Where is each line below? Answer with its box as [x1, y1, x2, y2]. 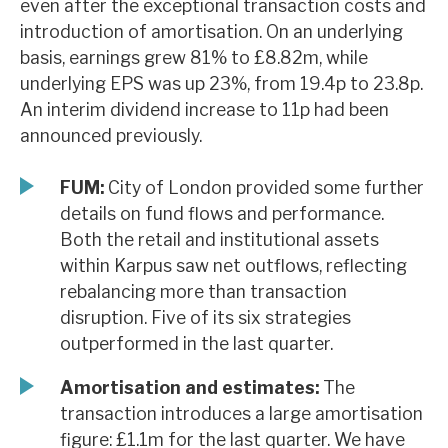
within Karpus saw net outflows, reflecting [60, 255, 407, 277]
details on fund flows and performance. [60, 203, 384, 225]
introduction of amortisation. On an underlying [20, 21, 403, 42]
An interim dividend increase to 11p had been [20, 99, 389, 120]
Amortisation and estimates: [60, 376, 319, 398]
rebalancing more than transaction [60, 281, 347, 303]
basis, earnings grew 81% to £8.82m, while [20, 47, 368, 68]
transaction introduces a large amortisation [60, 402, 423, 424]
